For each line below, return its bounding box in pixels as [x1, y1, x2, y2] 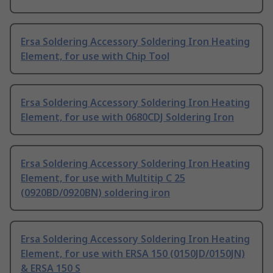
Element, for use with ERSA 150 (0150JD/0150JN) [21, 247, 245, 261]
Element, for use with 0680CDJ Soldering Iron [21, 110, 234, 124]
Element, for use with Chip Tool [21, 49, 169, 63]
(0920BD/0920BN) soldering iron [21, 186, 170, 200]
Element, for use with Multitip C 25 [21, 171, 185, 185]
